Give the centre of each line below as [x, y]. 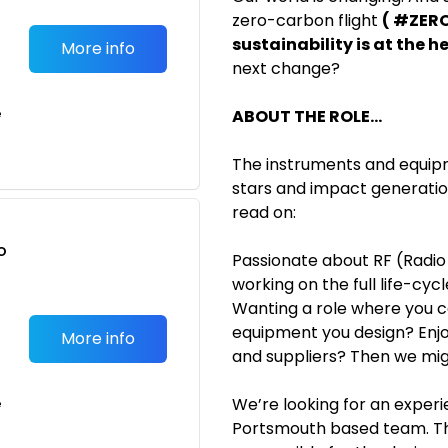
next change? [286, 68]
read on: [264, 212]
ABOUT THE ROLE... [307, 116]
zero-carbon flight [307, 20]
